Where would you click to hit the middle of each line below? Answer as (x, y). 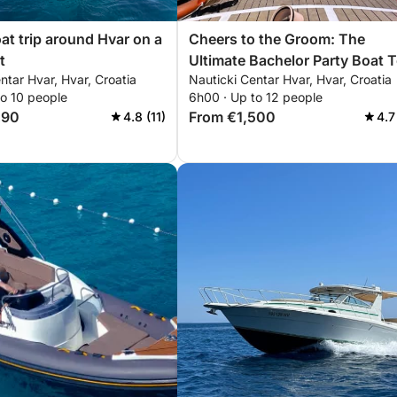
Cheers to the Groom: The (277, 39)
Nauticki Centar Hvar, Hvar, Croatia (290, 79)
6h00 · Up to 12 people (256, 97)
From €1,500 (232, 117)
